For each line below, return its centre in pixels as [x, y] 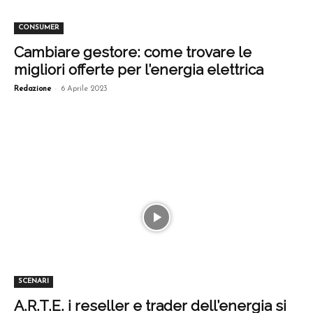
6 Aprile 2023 [84, 89]
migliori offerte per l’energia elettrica [139, 69]
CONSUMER [39, 27]
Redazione [32, 89]
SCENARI [34, 282]
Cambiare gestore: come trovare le [133, 52]
